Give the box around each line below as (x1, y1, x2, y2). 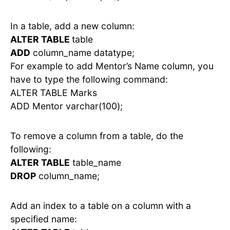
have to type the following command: (10, 74, 168, 85)
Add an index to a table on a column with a (10, 200, 191, 212)
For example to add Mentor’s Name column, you (10, 61, 214, 72)
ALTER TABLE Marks (10, 87, 97, 99)
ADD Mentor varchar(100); (10, 101, 123, 112)
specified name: (10, 214, 77, 225)
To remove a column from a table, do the (10, 130, 183, 142)
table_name (70, 157, 121, 168)
